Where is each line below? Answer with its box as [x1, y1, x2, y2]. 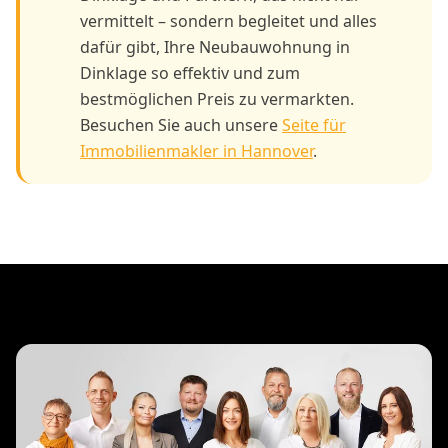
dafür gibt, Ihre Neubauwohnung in [80, 35, 350, 58]
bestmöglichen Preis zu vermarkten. [80, 87, 354, 110]
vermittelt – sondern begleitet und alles [80, 9, 377, 32]
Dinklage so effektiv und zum [80, 61, 300, 84]
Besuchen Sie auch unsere [80, 113, 282, 136]
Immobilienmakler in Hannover [80, 139, 313, 162]
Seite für [282, 113, 346, 136]
